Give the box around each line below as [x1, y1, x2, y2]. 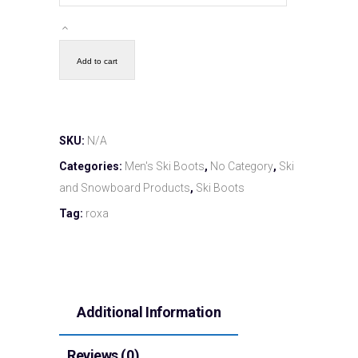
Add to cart [77, 56, 117, 66]
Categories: [59, 159, 125, 173]
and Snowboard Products [59, 181, 190, 194]
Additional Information [77, 303, 221, 320]
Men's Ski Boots [125, 159, 205, 173]
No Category [210, 159, 273, 173]
